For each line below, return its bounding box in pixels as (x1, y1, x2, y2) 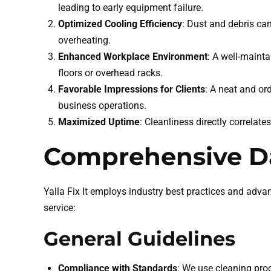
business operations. (58, 100, 146, 111)
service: (44, 202, 76, 214)
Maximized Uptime (58, 116, 140, 128)
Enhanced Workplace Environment (58, 51, 207, 62)
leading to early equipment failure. (58, 2, 203, 13)
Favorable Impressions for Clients (58, 83, 205, 95)
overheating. (58, 34, 111, 46)
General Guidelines (44, 227, 235, 250)
